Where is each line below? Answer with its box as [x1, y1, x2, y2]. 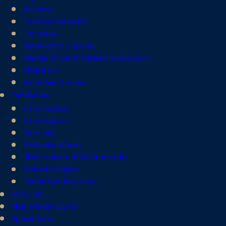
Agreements [12, 213, 54, 223]
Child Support [23, 116, 70, 126]
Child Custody [23, 103, 70, 114]
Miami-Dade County [12, 201, 79, 211]
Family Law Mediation [23, 176, 96, 186]
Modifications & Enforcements [23, 152, 128, 162]
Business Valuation [23, 16, 88, 26]
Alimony [23, 4, 51, 14]
